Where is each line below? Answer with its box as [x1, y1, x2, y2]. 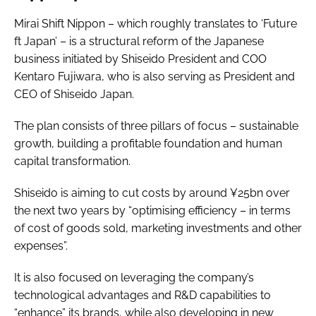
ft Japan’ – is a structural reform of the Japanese [14, 34, 264, 48]
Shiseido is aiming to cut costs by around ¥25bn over [14, 186, 290, 200]
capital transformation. [14, 154, 133, 168]
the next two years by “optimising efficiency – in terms [14, 203, 291, 217]
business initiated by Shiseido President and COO [14, 51, 267, 66]
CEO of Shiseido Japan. [14, 87, 134, 101]
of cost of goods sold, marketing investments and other [14, 221, 302, 235]
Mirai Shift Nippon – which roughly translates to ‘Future [14, 16, 297, 30]
